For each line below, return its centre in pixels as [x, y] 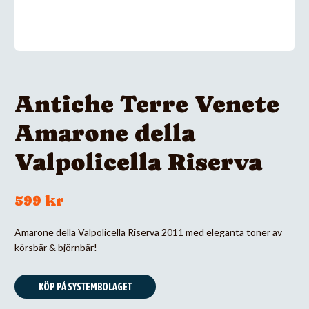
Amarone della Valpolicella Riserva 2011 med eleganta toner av [148, 232]
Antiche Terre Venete [147, 104]
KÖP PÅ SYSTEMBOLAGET [85, 287]
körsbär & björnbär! [56, 247]
